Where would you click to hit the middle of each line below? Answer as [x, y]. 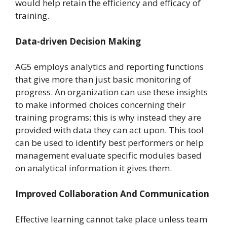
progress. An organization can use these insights [111, 92]
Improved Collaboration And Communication [112, 194]
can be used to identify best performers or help [109, 143]
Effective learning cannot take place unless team [111, 219]
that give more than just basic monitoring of [103, 80]
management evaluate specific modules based [108, 156]
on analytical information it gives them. [93, 168]
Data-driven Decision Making [78, 41]
